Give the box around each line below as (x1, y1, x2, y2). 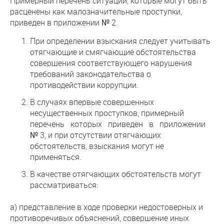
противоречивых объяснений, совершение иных (10, 212, 189, 223)
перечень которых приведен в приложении (30, 118, 209, 129)
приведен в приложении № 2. (10, 17, 118, 27)
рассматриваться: (30, 179, 98, 190)
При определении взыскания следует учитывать (30, 35, 210, 46)
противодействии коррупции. (30, 79, 138, 90)
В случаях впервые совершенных (30, 96, 154, 107)
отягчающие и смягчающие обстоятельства (30, 46, 196, 57)
